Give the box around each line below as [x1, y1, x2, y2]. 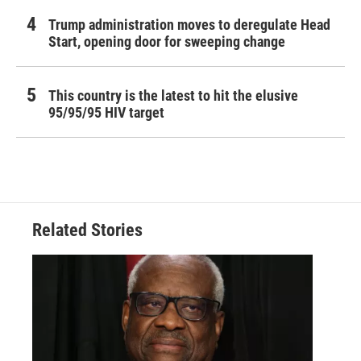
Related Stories [32, 220, 143, 241]
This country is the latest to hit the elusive [48, 87, 298, 105]
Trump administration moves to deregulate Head [48, 16, 330, 34]
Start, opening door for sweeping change [48, 33, 285, 51]
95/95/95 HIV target [48, 104, 164, 122]
